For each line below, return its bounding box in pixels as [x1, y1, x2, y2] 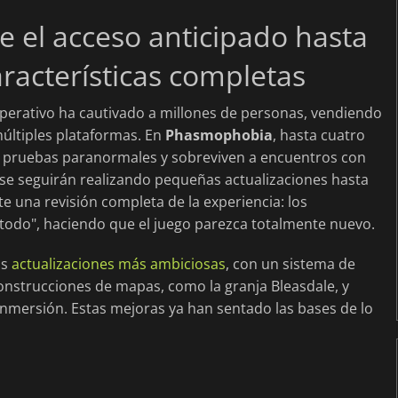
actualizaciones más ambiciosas [12, 253, 226, 274]
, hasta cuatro [273, 124, 365, 145]
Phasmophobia [165, 124, 273, 145]
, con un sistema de [226, 253, 355, 274]
